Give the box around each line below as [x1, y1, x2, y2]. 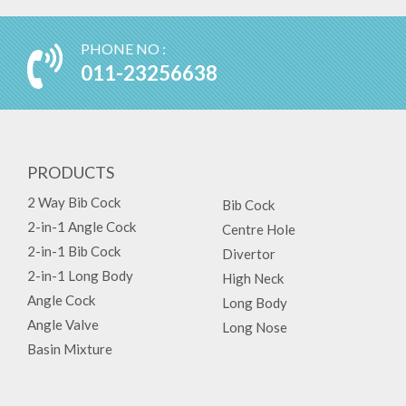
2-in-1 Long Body [27, 267, 133, 284]
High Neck [222, 270, 285, 286]
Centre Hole [222, 221, 296, 237]
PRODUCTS [27, 162, 114, 182]
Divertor [222, 246, 276, 262]
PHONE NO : [81, 40, 166, 57]
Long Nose [222, 319, 288, 335]
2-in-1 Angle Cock [27, 218, 136, 235]
